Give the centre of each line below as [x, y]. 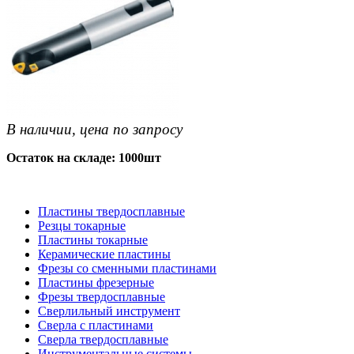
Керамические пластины [104, 254]
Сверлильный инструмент [109, 311]
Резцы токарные [82, 225]
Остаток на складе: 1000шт [84, 157]
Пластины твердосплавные [111, 211]
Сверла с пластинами [96, 325]
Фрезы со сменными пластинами [127, 268]
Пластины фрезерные [96, 282]
